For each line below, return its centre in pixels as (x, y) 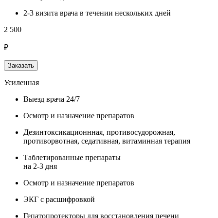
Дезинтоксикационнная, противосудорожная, (99, 132)
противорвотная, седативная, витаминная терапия (107, 141)
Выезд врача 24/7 (52, 99)
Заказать (21, 65)
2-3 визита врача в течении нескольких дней (97, 13)
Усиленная (21, 82)
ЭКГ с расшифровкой (59, 199)
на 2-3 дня (40, 166)
